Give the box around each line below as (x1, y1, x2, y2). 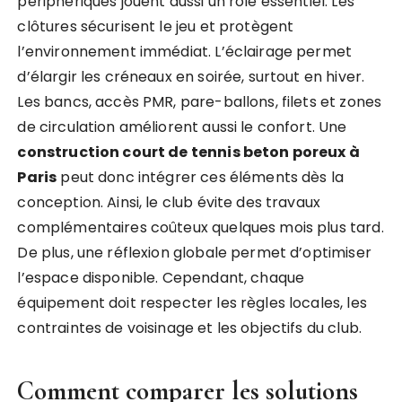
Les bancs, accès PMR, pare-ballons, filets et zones (17, 92, 382, 112)
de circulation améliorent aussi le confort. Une (17, 117, 347, 137)
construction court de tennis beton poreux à (17, 142, 360, 162)
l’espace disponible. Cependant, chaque (17, 267, 305, 288)
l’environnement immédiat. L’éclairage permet (17, 41, 353, 62)
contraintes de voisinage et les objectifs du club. (17, 318, 362, 338)
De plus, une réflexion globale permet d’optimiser (17, 242, 371, 263)
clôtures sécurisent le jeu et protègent (17, 16, 294, 37)
